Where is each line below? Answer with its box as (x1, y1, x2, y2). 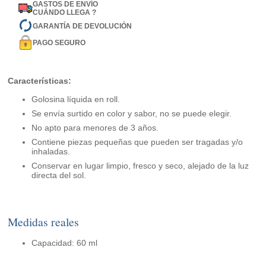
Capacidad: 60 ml (31, 238, 98, 248)
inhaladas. (31, 147, 71, 157)
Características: (8, 76, 72, 86)
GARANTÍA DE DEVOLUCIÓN (33, 21, 132, 30)
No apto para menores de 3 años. (31, 123, 159, 133)
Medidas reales (8, 214, 80, 230)
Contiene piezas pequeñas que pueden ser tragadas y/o (31, 137, 243, 147)
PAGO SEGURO (33, 38, 86, 47)
